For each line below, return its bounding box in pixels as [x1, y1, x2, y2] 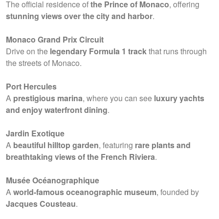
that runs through [147, 45, 207, 57]
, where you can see [83, 92, 154, 104]
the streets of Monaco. [6, 57, 82, 68]
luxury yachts [154, 92, 204, 104]
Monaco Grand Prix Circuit [6, 34, 104, 45]
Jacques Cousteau [6, 198, 76, 209]
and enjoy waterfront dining [6, 104, 108, 115]
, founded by [156, 186, 199, 197]
